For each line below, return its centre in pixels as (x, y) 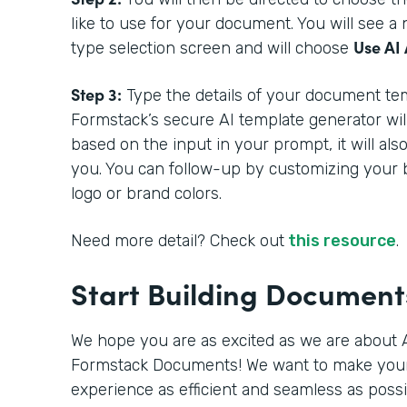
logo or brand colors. (149, 193)
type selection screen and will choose (212, 48)
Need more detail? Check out (178, 240)
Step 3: (96, 94)
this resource (340, 240)
